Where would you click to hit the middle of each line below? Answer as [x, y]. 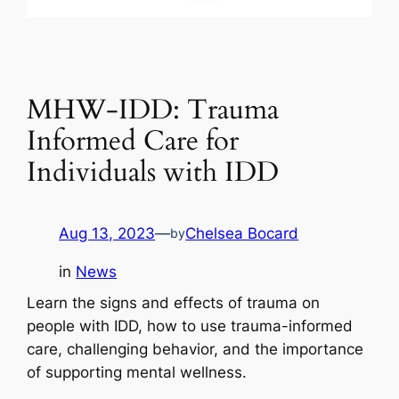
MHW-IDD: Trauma [153, 110]
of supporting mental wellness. [137, 372]
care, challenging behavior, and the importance [195, 349]
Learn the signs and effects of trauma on [174, 302]
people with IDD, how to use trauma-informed [190, 326]
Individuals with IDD [153, 172]
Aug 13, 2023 [107, 233]
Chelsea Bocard [242, 233]
